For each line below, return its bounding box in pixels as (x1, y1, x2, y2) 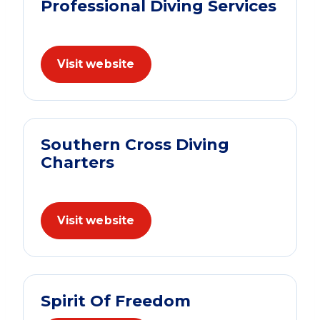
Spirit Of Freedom (41, 291, 191, 311)
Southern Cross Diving (41, 134, 229, 154)
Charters (41, 152, 114, 172)
